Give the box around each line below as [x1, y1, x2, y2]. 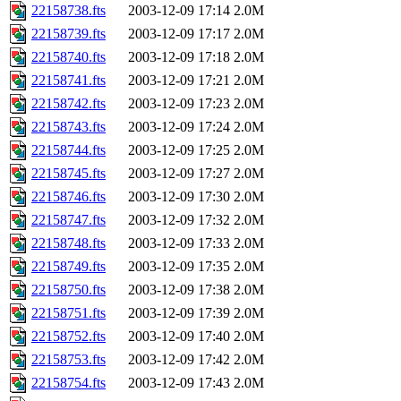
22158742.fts [31, 96, 106, 112]
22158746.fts [31, 189, 106, 205]
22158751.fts [31, 305, 106, 321]
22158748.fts [31, 235, 106, 252]
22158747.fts [31, 212, 106, 228]
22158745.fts [31, 166, 106, 182]
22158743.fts [31, 119, 106, 135]
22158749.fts [31, 259, 106, 275]
